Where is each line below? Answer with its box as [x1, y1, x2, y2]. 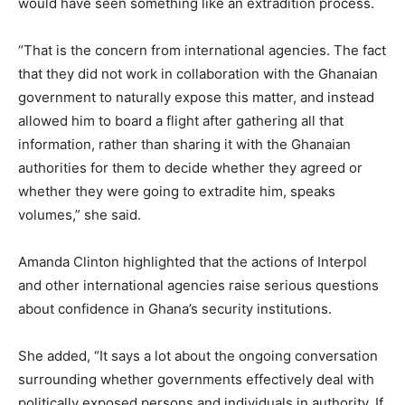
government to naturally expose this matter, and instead [18, 89, 374, 107]
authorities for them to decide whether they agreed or [18, 159, 363, 177]
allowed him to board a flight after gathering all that [18, 112, 344, 130]
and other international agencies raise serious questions [18, 277, 379, 295]
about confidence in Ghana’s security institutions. [18, 300, 332, 318]
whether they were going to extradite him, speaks [18, 183, 335, 201]
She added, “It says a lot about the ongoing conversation [18, 347, 378, 365]
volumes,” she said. [18, 206, 141, 224]
